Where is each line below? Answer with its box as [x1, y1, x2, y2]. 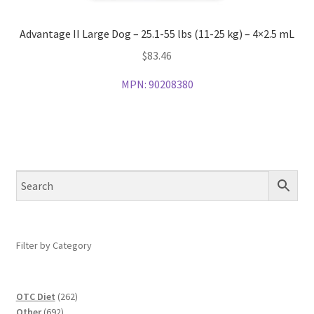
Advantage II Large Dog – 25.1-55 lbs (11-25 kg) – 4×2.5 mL [20, 27, 294, 41]
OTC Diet [15, 290, 55, 303]
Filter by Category [15, 238, 92, 252]
